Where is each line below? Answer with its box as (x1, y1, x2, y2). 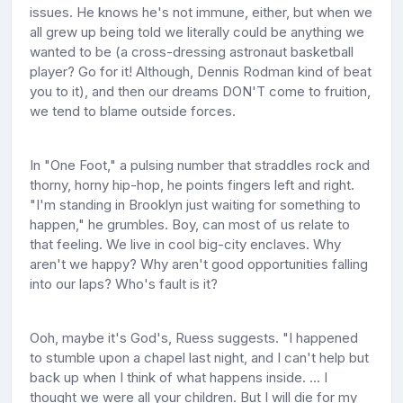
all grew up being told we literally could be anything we (30, 22, 364, 40)
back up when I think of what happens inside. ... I (30, 368, 327, 386)
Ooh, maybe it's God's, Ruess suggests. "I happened (30, 328, 358, 346)
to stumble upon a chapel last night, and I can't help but (30, 348, 369, 366)
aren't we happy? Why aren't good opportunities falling (30, 255, 368, 273)
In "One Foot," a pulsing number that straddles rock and (30, 156, 370, 174)
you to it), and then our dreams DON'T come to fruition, (30, 82, 371, 100)
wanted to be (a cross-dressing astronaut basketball (30, 42, 354, 60)
